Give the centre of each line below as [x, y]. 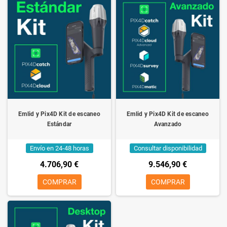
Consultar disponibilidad [168, 148]
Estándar [59, 124]
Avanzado [168, 124]
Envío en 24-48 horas [59, 148]
